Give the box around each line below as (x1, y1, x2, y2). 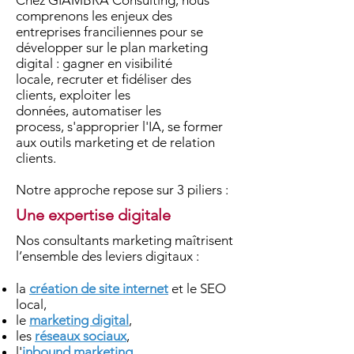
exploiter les (59, 87, 130, 103)
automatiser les (72, 103, 161, 119)
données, (16, 103, 72, 119)
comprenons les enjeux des (16, 8, 172, 24)
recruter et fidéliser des (57, 71, 191, 87)
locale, (16, 71, 57, 87)
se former (168, 119, 223, 134)
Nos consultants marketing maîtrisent (16, 232, 233, 248)
